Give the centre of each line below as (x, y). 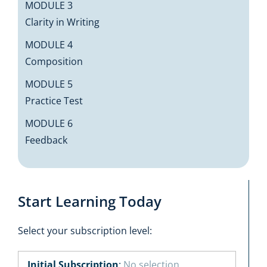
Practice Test (54, 101)
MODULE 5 (49, 84)
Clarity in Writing (63, 22)
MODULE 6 (49, 124)
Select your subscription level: (85, 231)
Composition (54, 62)
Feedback (46, 140)
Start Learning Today (89, 201)
